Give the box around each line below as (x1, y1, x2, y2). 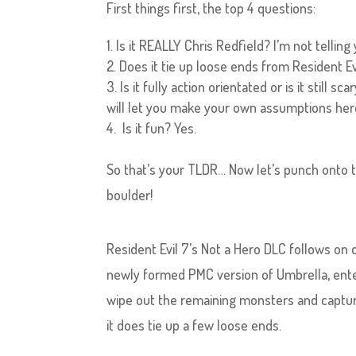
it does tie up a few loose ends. (106, 316, 282, 334)
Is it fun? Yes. (119, 119, 197, 137)
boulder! (106, 186, 153, 203)
